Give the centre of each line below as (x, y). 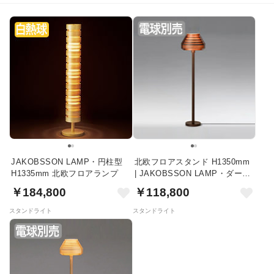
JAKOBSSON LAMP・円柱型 (67, 161)
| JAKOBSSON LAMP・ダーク (192, 173)
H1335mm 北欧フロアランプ (65, 173)
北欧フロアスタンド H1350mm (192, 161)
